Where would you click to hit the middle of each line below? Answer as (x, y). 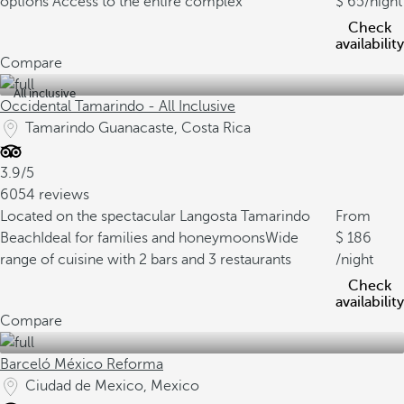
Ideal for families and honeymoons (153, 238)
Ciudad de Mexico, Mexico (112, 386)
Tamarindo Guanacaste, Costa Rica (138, 128)
